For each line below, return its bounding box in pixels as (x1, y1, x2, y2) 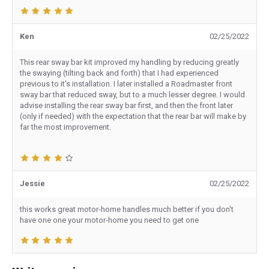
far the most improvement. (20, 122, 111, 131)
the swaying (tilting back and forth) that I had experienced (20, 68, 219, 77)
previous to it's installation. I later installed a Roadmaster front (20, 79, 232, 88)
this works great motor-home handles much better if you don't (20, 205, 234, 214)
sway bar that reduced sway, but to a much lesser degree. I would (20, 90, 245, 99)
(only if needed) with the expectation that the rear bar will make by (20, 112, 246, 121)
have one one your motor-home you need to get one (20, 216, 199, 225)
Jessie (20, 179, 45, 188)
